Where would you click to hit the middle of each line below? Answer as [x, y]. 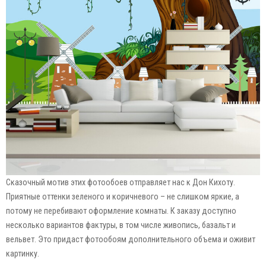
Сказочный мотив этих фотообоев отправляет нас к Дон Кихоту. [121, 182]
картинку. [23, 253]
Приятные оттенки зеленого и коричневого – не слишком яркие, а [123, 196]
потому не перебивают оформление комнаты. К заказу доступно [121, 210]
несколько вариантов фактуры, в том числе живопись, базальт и [121, 225]
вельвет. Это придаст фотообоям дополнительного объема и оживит [131, 239]
